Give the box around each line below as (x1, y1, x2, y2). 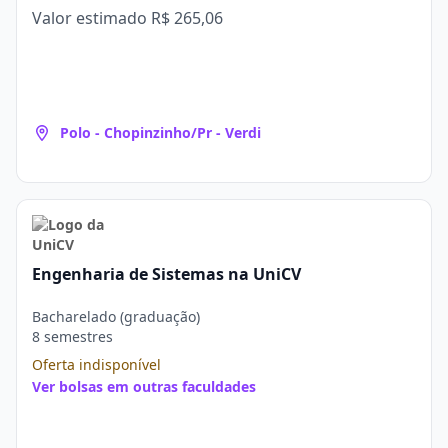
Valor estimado (32, 7, 151, 29)
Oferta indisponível (32, 355, 161, 374)
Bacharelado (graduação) (32, 307, 200, 326)
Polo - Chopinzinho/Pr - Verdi (60, 123, 261, 142)
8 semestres (32, 327, 113, 346)
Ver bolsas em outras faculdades (32, 377, 256, 396)
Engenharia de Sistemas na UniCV (32, 263, 301, 285)
